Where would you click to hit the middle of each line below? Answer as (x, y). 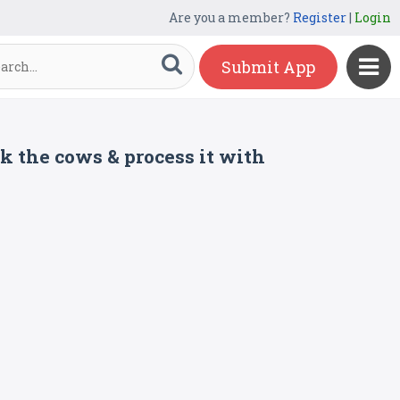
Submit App (268, 67)
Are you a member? (231, 17)
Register (320, 17)
